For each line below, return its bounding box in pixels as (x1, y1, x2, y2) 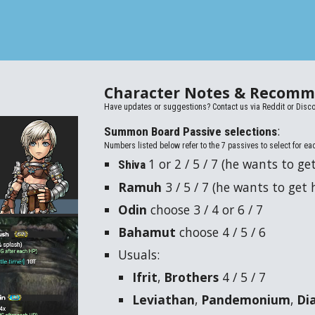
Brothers (164, 269, 223, 285)
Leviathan (132, 291, 195, 308)
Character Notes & (104, 82, 250, 103)
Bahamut (118, 224, 180, 240)
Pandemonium (201, 291, 291, 308)
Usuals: (118, 246, 164, 263)
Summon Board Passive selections (104, 124, 278, 139)
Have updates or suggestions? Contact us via (104, 102, 263, 112)
